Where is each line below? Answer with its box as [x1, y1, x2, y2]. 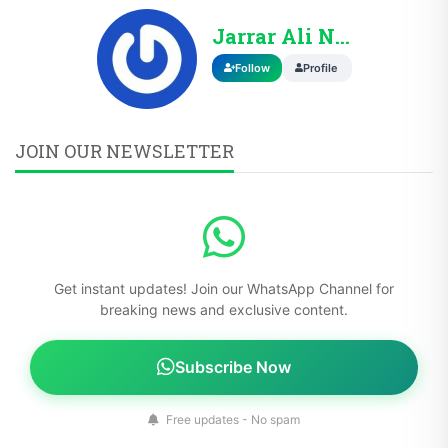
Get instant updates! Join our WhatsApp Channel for [54, 279, 394, 297]
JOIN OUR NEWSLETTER [15, 138, 234, 163]
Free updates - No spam [163, 411, 300, 427]
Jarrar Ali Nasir [334, 22, 350, 49]
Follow [234, 60, 270, 75]
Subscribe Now [175, 356, 291, 377]
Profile [303, 60, 338, 75]
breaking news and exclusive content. [100, 300, 348, 318]
